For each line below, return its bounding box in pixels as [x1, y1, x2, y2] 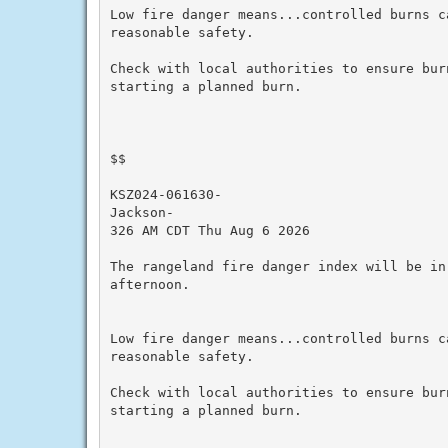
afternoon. [109, 276, 190, 292]
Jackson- [109, 204, 174, 220]
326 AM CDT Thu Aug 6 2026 [109, 222, 310, 238]
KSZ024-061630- [109, 186, 222, 202]
